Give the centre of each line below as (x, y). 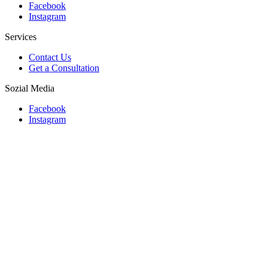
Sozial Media (30, 88)
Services (21, 36)
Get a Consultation (64, 68)
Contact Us (50, 57)
